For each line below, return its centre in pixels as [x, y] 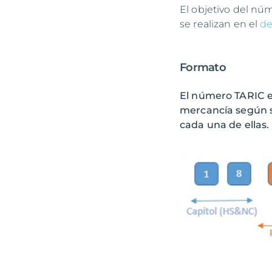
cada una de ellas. [225, 125]
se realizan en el [220, 24]
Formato [204, 67]
